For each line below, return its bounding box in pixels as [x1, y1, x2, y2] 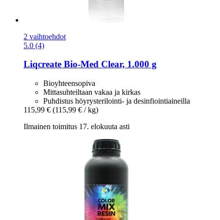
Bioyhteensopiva [43, 79, 95, 87]
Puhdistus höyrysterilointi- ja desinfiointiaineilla [43, 96, 190, 105]
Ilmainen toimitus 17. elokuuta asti [24, 122, 130, 131]
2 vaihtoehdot [24, 32, 66, 41]
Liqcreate [24, 59, 61, 70]
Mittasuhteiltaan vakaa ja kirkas [43, 87, 140, 96]
